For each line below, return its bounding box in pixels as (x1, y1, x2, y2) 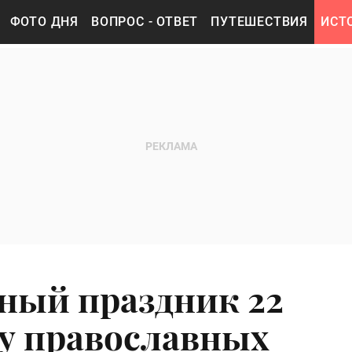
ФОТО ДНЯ (9, 14, 79, 29)
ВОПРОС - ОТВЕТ (91, 14, 199, 29)
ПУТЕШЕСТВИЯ (211, 14, 309, 29)
